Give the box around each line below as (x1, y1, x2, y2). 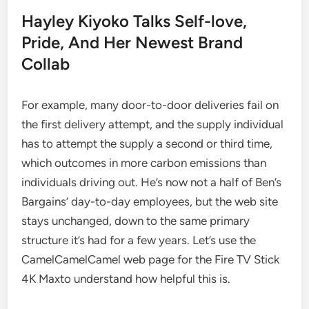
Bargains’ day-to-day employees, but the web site (21, 195, 279, 208)
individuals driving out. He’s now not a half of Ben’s (21, 175, 282, 189)
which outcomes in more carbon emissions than (21, 156, 267, 170)
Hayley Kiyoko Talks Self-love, (21, 11, 248, 31)
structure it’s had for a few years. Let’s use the (21, 233, 257, 247)
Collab (21, 54, 70, 74)
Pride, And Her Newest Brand (21, 32, 243, 52)
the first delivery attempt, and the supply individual (21, 117, 284, 131)
